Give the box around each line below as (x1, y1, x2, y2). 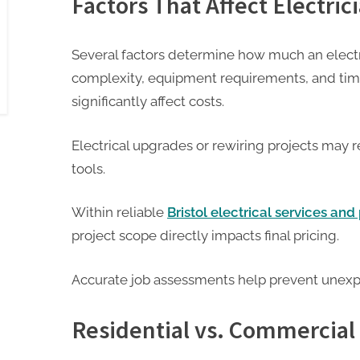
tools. (72, 160, 105, 177)
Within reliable (72, 204, 167, 221)
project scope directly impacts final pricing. (72, 227, 339, 244)
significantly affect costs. (72, 93, 224, 110)
